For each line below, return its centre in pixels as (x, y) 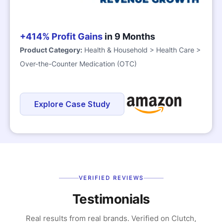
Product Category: (51, 50)
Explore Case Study (72, 104)
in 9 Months (130, 37)
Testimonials (111, 199)
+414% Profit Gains (62, 37)
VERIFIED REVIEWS (111, 178)
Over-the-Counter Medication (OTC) (78, 64)
